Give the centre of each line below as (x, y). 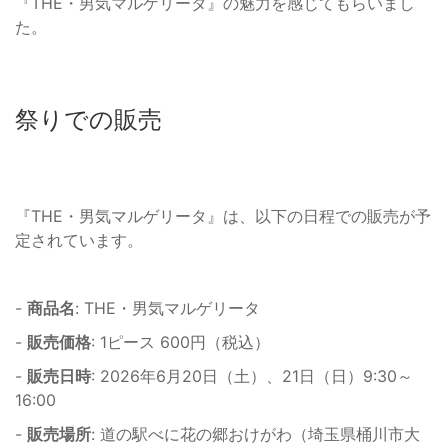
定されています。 (79, 240)
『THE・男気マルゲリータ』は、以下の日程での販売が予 (223, 216)
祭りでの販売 (88, 120)
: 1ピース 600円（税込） (180, 342)
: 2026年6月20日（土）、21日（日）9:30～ (252, 376)
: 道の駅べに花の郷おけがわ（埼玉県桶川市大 (255, 434)
